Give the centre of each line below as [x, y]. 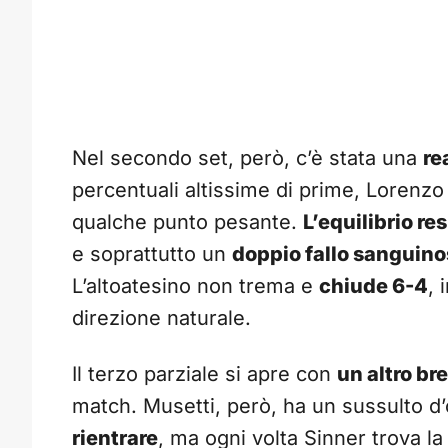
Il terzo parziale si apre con [204, 374]
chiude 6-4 [373, 286]
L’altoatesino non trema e [195, 286]
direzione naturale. [161, 318]
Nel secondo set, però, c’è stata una [247, 158]
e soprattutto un [152, 254]
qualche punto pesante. [187, 222]
